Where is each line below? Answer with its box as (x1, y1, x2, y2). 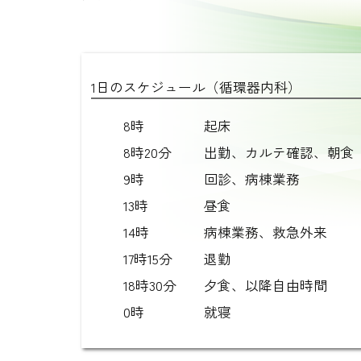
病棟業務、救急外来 (203, 222, 327, 242)
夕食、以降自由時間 (203, 275, 327, 295)
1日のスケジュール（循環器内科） (90, 77, 301, 97)
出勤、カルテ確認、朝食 (203, 142, 355, 162)
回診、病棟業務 (203, 168, 300, 189)
